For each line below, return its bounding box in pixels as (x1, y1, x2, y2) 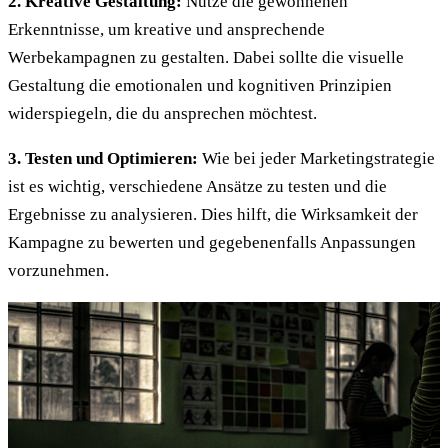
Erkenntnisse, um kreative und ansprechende (8, 19, 325, 39)
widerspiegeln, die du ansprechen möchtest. (8, 103, 317, 123)
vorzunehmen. (8, 260, 109, 280)
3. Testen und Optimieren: (8, 148, 198, 168)
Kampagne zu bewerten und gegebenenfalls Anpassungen (8, 232, 416, 252)
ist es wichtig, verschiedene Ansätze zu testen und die (8, 176, 387, 196)
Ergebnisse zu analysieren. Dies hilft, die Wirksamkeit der (8, 204, 418, 224)
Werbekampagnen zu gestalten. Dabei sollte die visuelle (8, 47, 404, 67)
